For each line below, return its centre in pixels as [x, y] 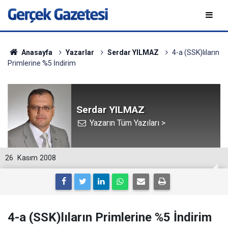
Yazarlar [80, 52]
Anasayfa [36, 52]
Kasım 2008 [37, 158]
